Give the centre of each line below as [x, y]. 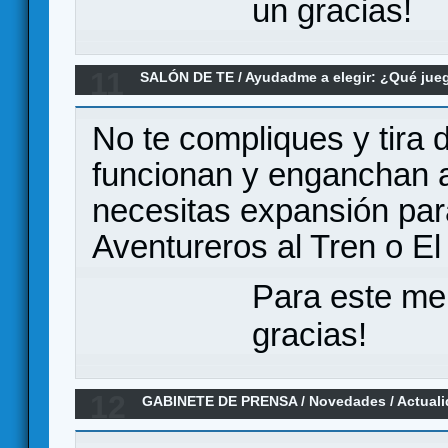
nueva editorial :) [200, 425]
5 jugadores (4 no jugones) [233, 102]
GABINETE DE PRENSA [220, 400]
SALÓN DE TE [187, 77]
